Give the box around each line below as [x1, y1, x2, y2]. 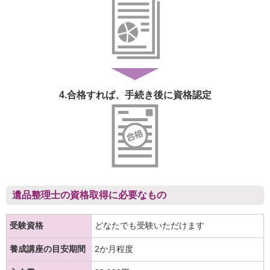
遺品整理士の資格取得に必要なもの [12, 189, 166, 200]
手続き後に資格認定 [124, 90, 212, 101]
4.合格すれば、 [58, 90, 125, 101]
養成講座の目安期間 [10, 243, 86, 254]
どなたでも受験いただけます [95, 220, 204, 230]
